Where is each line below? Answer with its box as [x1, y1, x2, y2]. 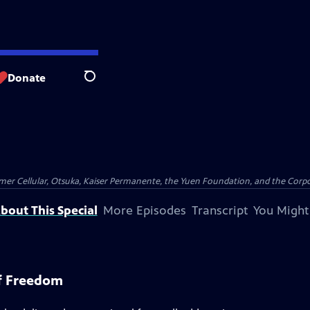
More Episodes [102, 203, 186, 218]
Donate [8, 71, 46, 84]
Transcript [191, 203, 248, 218]
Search [84, 77, 118, 91]
